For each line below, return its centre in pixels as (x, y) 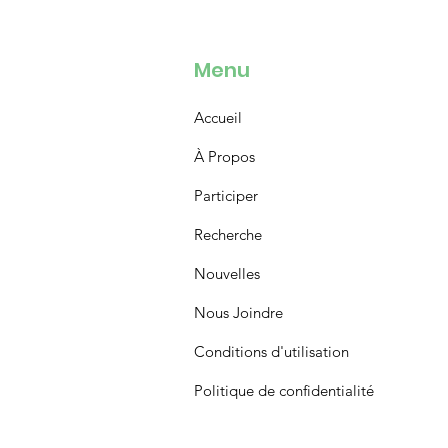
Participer (225, 196)
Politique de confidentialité (283, 391)
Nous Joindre (238, 313)
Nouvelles (226, 274)
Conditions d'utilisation (271, 352)
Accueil (217, 118)
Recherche (227, 235)
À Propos (224, 157)
